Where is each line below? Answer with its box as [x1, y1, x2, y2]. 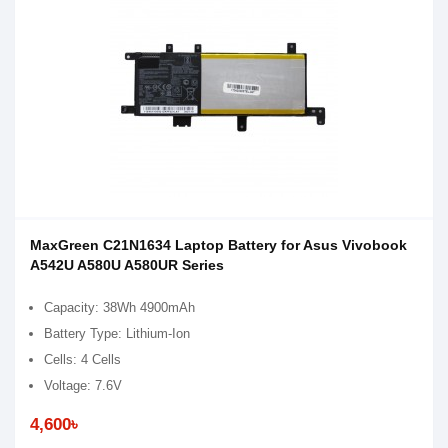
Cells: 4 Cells [44, 352, 121, 367]
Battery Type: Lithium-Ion [44, 326, 190, 341]
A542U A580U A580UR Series [30, 257, 224, 273]
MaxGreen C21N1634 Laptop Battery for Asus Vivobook [30, 237, 407, 253]
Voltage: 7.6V [44, 378, 122, 393]
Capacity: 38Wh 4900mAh [44, 300, 195, 315]
